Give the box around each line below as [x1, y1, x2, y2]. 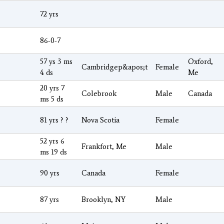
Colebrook [81, 88, 116, 98]
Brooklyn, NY [81, 194, 125, 204]
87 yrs [40, 194, 59, 204]
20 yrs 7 [40, 83, 64, 92]
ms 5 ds [40, 94, 63, 103]
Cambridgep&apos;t [81, 62, 147, 71]
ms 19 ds [40, 147, 67, 156]
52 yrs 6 [40, 136, 64, 145]
